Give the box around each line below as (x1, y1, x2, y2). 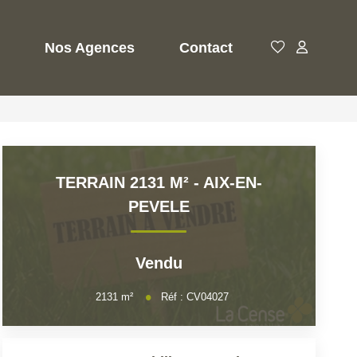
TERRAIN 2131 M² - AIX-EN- (55, 174, 262, 191)
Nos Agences (45, 40, 135, 56)
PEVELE (127, 198, 190, 215)
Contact (179, 40, 233, 56)
